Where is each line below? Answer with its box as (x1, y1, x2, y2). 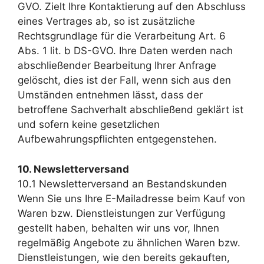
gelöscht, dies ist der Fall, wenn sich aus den (18, 74, 231, 86)
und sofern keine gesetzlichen (18, 118, 160, 130)
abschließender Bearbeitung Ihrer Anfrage (18, 60, 216, 71)
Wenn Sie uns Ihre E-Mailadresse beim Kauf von (18, 192, 245, 204)
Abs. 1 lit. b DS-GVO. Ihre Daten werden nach (18, 45, 233, 57)
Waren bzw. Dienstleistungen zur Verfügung (18, 207, 225, 219)
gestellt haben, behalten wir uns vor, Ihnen (18, 222, 219, 234)
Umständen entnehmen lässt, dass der (18, 89, 203, 101)
